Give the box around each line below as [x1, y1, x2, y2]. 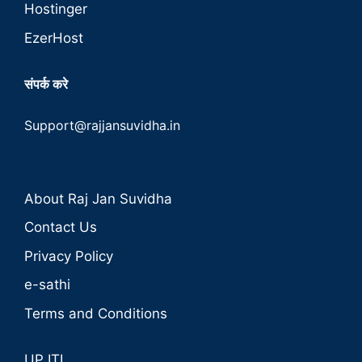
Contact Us [24, 219, 97, 236]
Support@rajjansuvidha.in [24, 116, 180, 133]
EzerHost [24, 29, 83, 46]
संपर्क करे [24, 75, 68, 92]
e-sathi [24, 276, 70, 293]
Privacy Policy [24, 247, 113, 264]
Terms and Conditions [24, 305, 167, 322]
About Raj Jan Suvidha [24, 190, 172, 207]
